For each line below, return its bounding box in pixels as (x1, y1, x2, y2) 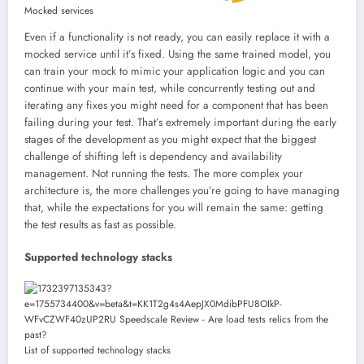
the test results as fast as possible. (24, 216, 176, 232)
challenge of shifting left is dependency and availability (24, 148, 282, 164)
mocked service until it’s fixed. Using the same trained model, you (24, 45, 331, 62)
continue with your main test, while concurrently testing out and (24, 80, 315, 96)
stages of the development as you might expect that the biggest (24, 131, 316, 147)
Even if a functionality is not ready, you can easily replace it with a (24, 28, 330, 45)
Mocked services (24, 2, 93, 18)
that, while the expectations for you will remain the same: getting (24, 199, 323, 215)
